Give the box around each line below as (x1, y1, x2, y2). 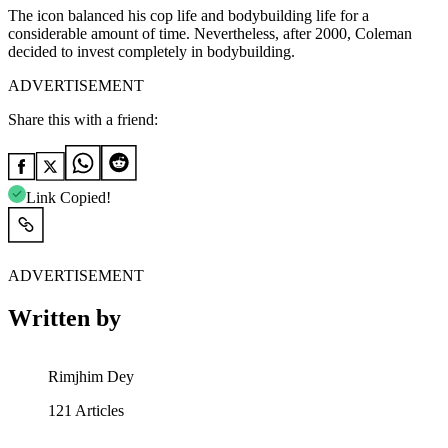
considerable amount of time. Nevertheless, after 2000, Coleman (8, 25, 412, 43)
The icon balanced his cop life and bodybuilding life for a (8, 7, 369, 25)
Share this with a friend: (8, 111, 158, 129)
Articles (72, 402, 124, 420)
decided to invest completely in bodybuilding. (8, 43, 295, 61)
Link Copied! (26, 189, 111, 207)
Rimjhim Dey (48, 368, 134, 386)
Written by (8, 305, 121, 332)
